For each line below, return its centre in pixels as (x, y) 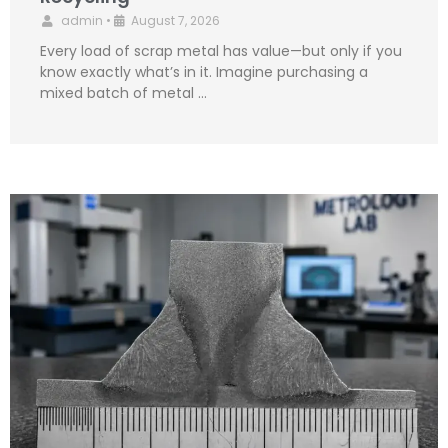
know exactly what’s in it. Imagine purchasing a (204, 72)
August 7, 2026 (175, 21)
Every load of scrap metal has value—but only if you (221, 51)
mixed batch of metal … (123, 93)
